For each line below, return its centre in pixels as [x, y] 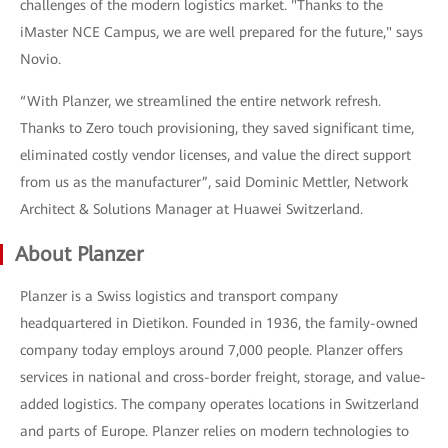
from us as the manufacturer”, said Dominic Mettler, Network [214, 181]
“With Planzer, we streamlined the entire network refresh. [200, 100]
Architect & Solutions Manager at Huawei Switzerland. [191, 208]
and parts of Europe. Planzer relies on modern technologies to [214, 430]
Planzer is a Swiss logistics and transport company [179, 295]
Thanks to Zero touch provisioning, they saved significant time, [217, 127]
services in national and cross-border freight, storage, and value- [223, 376]
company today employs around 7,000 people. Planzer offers [211, 349]
